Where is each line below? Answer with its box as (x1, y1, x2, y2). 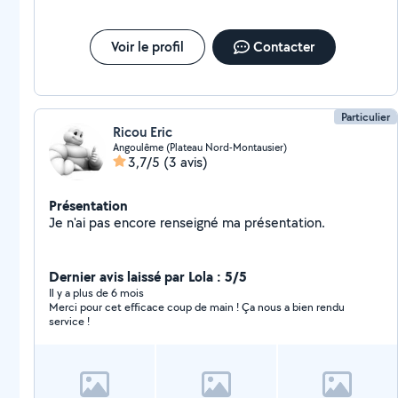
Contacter (252, 37, 314, 56)
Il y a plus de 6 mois (49, 285, 144, 300)
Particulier (341, 109, 391, 124)
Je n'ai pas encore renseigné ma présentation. (244, 213, 325, 232)
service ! (49, 314, 90, 329)
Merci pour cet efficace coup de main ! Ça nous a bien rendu (49, 299, 345, 314)
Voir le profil (110, 37, 184, 56)
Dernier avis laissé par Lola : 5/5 (49, 267, 247, 286)
